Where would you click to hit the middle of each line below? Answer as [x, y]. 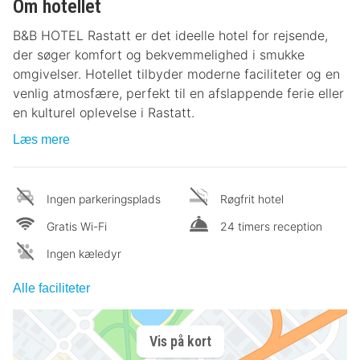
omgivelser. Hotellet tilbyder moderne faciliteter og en [176, 74]
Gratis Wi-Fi [77, 226]
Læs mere [41, 139]
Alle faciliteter [51, 288]
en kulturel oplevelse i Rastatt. [104, 112]
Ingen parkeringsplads [104, 198]
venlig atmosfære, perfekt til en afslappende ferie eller [178, 93]
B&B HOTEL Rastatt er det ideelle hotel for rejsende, [170, 35]
